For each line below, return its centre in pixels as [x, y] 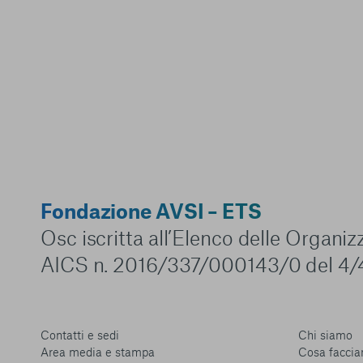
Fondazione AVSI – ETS [151, 211]
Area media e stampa [98, 352]
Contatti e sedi [80, 335]
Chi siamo [326, 335]
